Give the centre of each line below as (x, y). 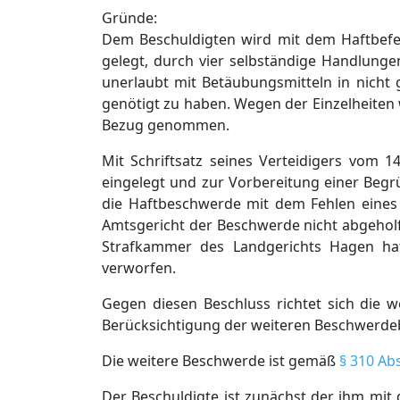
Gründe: (129, 18)
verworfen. (139, 268)
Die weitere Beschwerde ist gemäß (221, 361)
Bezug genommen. (166, 125)
